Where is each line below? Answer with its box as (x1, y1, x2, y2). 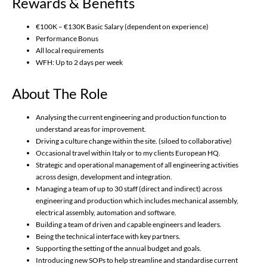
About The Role (12, 85, 108, 103)
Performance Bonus (36, 34, 98, 44)
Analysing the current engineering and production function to (36, 113, 226, 122)
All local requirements (36, 46, 104, 55)
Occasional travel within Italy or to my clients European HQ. (36, 148, 221, 158)
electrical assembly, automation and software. (36, 208, 176, 218)
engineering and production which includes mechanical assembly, (36, 196, 238, 206)
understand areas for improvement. (36, 125, 146, 134)
